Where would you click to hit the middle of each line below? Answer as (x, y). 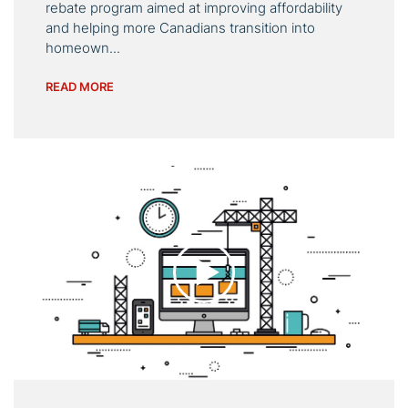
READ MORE (80, 86)
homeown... (83, 47)
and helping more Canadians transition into (180, 27)
